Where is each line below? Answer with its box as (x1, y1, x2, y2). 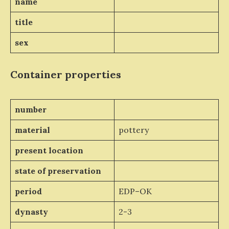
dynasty (14, 206, 48, 217)
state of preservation (14, 165, 101, 176)
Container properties (10, 67, 121, 81)
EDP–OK (118, 186, 152, 196)
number (14, 104, 47, 114)
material (14, 124, 50, 135)
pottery (118, 124, 149, 135)
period (14, 186, 42, 196)
